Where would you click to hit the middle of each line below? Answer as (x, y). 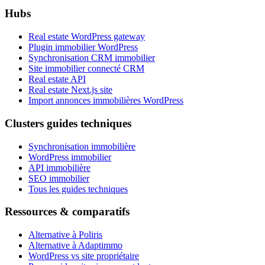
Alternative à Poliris (65, 235)
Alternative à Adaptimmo (75, 245)
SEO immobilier (59, 178)
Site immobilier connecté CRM (86, 69)
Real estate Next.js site (70, 90)
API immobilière (59, 167)
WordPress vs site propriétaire (84, 256)
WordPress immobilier (70, 157)
